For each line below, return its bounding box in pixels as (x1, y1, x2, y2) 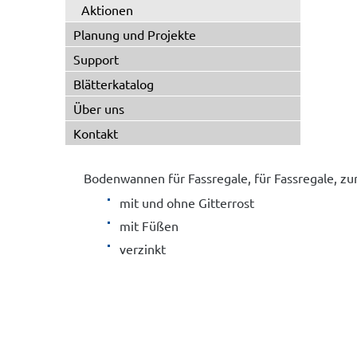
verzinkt (119, 240, 166, 257)
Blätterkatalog (73, 76, 154, 92)
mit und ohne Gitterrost (119, 194, 254, 210)
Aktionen (81, 2, 133, 18)
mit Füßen (119, 217, 178, 233)
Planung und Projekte (73, 26, 196, 42)
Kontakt (73, 125, 118, 141)
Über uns (73, 100, 124, 116)
